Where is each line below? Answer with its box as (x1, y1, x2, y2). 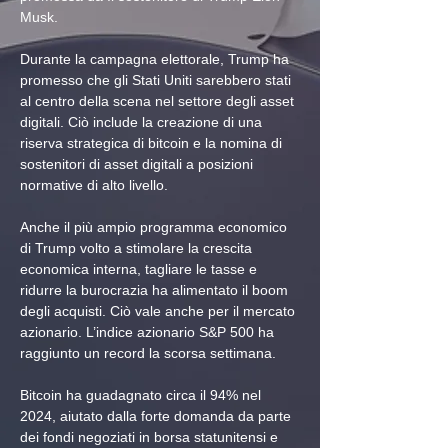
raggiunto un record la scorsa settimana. (20, 345, 276, 362)
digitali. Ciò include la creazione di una (20, 114, 266, 131)
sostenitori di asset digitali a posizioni (20, 156, 257, 173)
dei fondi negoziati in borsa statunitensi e (20, 429, 282, 446)
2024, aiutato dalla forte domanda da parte (20, 408, 295, 425)
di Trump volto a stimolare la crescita (20, 240, 256, 257)
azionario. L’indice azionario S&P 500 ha (20, 324, 278, 341)
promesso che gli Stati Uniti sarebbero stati (20, 72, 295, 89)
